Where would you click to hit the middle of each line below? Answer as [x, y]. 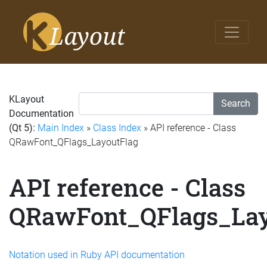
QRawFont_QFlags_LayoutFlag [74, 142]
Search [236, 103]
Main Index [61, 128]
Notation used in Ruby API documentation [97, 254]
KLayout [27, 99]
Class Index [117, 128]
